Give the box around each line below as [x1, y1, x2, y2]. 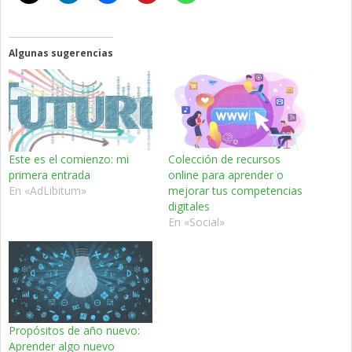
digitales [168, 198, 210, 214]
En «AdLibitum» [9, 182, 86, 198]
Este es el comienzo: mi [9, 151, 129, 167]
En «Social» [168, 214, 225, 229]
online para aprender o [168, 167, 284, 182]
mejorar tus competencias [168, 182, 302, 198]
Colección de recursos [168, 151, 280, 167]
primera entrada [9, 167, 90, 182]
